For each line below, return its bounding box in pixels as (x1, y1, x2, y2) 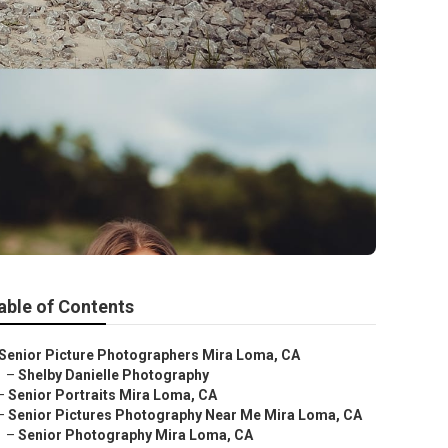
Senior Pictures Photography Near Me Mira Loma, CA (8, 407, 362, 423)
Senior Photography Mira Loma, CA (18, 427, 253, 443)
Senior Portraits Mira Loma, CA (8, 387, 217, 403)
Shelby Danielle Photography (18, 367, 209, 383)
